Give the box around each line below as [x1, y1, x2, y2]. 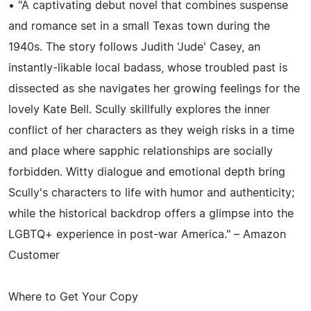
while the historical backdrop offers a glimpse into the [8, 208, 294, 219]
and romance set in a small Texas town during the [8, 20, 270, 32]
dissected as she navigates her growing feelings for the [8, 83, 300, 94]
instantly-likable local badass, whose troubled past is [8, 62, 287, 74]
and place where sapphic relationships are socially [8, 145, 273, 157]
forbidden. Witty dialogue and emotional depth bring [8, 166, 285, 178]
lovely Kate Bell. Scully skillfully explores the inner [8, 103, 270, 115]
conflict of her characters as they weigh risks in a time [8, 124, 294, 136]
